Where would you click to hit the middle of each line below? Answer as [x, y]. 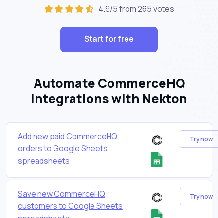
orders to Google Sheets [63, 148]
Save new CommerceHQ [62, 193]
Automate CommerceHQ [109, 83]
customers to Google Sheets [70, 206]
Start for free [109, 39]
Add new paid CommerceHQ [68, 136]
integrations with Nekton [109, 98]
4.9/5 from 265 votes [135, 9]
